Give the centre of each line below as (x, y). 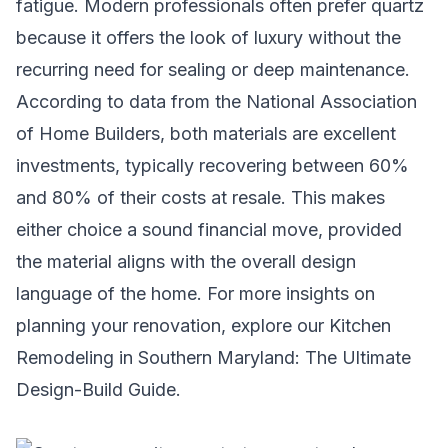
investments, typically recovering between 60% (212, 165)
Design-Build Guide (96, 389)
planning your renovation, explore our (172, 325)
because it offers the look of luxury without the (208, 37)
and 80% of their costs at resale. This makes (200, 197)
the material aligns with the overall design (186, 261)
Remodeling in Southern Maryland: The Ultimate (213, 357)
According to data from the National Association (216, 101)
